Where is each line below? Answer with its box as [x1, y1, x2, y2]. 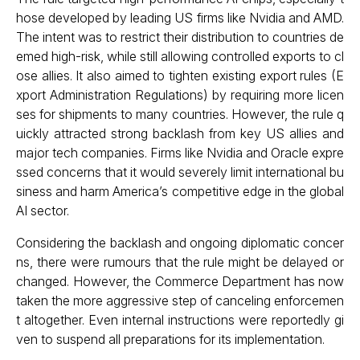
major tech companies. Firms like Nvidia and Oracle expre [16, 145, 344, 161]
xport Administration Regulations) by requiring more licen [16, 87, 344, 103]
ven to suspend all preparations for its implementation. [16, 331, 325, 347]
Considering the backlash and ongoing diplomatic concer [16, 235, 344, 251]
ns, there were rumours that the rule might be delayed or [16, 254, 344, 270]
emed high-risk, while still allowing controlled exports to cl [16, 48, 344, 64]
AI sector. [16, 202, 69, 219]
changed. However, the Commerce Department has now [16, 273, 344, 289]
